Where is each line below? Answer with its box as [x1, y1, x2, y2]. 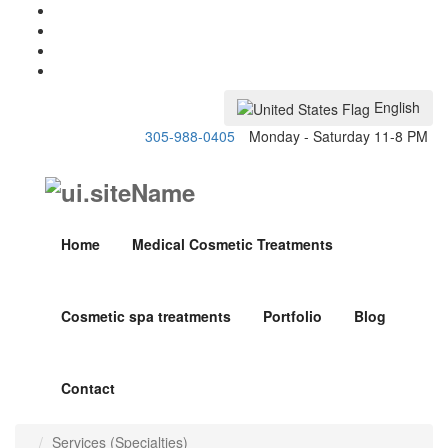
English [374, 97, 420, 117]
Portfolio [263, 306, 322, 327]
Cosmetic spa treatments [61, 306, 231, 327]
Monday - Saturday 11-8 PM [249, 126, 428, 147]
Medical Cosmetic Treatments [132, 234, 333, 255]
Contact [61, 378, 115, 399]
